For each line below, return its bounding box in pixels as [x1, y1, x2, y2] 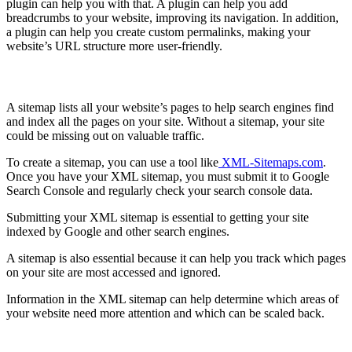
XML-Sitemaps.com [222, 155, 323, 169]
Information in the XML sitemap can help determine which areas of [6, 291, 339, 306]
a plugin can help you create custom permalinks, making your [6, 25, 310, 39]
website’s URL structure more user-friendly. [6, 39, 222, 53]
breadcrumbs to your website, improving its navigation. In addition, [6, 11, 339, 25]
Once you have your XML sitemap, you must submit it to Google [6, 169, 329, 183]
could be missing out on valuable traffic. [6, 128, 204, 142]
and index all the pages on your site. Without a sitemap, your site [6, 114, 324, 128]
